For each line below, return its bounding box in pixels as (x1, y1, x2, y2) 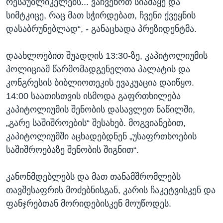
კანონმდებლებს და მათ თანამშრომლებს (6, 171, 181, 182)
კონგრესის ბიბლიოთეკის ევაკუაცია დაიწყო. (6, 77, 194, 88)
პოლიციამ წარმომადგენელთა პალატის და (6, 64, 190, 74)
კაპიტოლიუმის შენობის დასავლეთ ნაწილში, (6, 104, 195, 114)
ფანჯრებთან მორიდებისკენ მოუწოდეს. (6, 198, 171, 209)
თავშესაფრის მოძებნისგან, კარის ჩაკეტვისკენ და (6, 185, 216, 195)
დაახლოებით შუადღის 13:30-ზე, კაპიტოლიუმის (6, 50, 208, 61)
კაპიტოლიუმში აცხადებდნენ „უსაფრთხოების (6, 131, 197, 141)
